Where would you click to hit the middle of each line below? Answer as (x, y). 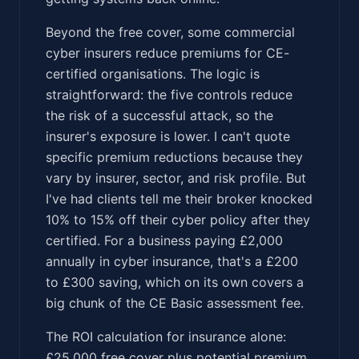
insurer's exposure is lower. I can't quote (168, 136)
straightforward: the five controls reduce (169, 94)
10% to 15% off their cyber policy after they (178, 219)
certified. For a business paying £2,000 (164, 240)
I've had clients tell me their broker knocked (179, 198)
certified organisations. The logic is (153, 73)
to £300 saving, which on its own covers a (175, 282)
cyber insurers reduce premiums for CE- (167, 52)
